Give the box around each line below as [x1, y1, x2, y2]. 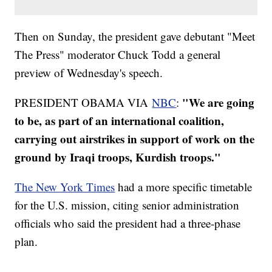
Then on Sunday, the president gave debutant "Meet [15, 29, 256, 44]
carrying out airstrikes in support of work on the [15, 131, 255, 148]
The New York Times [15, 179, 115, 195]
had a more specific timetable [115, 179, 253, 195]
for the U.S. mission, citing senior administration [15, 197, 240, 213]
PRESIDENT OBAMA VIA [15, 95, 152, 110]
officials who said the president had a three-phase [15, 216, 241, 231]
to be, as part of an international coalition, [15, 112, 225, 129]
